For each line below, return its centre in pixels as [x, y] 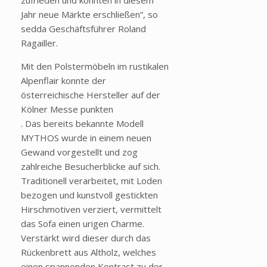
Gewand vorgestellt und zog [79, 152]
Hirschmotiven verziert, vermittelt [91, 209]
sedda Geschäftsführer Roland [83, 29]
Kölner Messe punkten [67, 109]
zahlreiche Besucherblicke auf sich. [91, 167]
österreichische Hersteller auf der [91, 95]
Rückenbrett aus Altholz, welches [89, 252]
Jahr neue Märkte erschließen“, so [89, 15]
